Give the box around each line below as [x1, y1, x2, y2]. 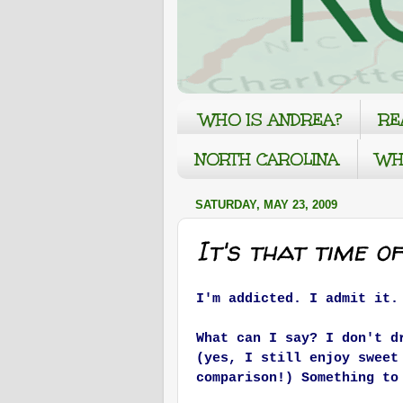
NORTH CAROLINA [195, 148, 339, 170]
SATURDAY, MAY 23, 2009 [195, 198, 337, 212]
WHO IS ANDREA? [200, 108, 342, 130]
